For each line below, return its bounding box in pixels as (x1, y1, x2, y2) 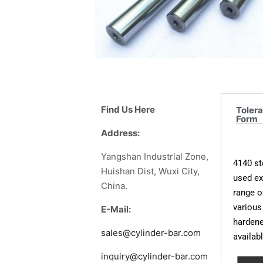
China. (101, 180, 127, 192)
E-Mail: (101, 204, 131, 215)
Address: (101, 127, 140, 139)
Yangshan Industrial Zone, (101, 151, 208, 163)
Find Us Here (101, 104, 155, 116)
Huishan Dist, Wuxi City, (101, 166, 200, 177)
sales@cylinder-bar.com (101, 227, 201, 239)
